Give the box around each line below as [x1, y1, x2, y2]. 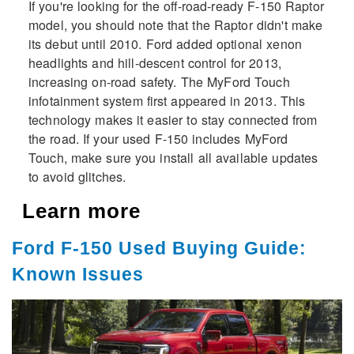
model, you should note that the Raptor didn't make [28, 16, 323, 35]
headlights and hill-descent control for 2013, [28, 54, 282, 73]
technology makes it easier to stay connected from [28, 111, 318, 130]
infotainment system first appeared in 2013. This [28, 92, 306, 111]
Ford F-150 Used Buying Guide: [12, 238, 307, 259]
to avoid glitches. [28, 168, 126, 186]
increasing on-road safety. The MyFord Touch [28, 73, 290, 92]
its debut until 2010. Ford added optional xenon [28, 35, 303, 54]
